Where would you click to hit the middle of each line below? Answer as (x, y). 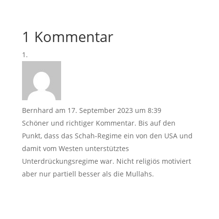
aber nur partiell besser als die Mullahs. (88, 174)
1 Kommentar (67, 36)
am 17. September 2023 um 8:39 (108, 110)
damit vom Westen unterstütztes (75, 148)
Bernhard (37, 110)
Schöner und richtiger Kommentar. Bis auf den (99, 123)
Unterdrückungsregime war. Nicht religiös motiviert (106, 161)
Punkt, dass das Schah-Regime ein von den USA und (107, 135)
